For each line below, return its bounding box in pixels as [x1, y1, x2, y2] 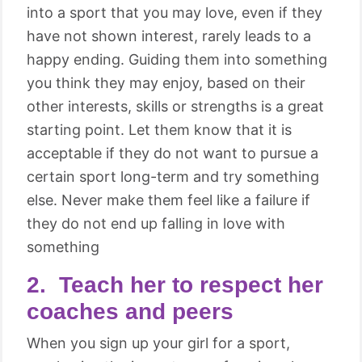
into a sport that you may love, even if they [27, 4, 322, 21]
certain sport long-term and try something [27, 168, 319, 185]
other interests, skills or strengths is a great [27, 98, 324, 115]
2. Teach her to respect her [27, 272, 323, 297]
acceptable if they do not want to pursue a [27, 145, 318, 162]
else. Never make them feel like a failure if [27, 192, 310, 208]
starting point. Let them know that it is [27, 121, 292, 138]
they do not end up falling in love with [27, 215, 285, 232]
